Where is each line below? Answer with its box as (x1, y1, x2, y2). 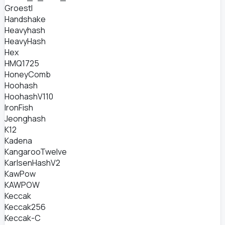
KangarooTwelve (5, 146, 67, 157)
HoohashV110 (5, 91, 53, 102)
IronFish (5, 102, 33, 113)
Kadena (5, 135, 32, 146)
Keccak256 (5, 201, 46, 212)
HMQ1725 (5, 58, 39, 69)
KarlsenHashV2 (5, 157, 60, 168)
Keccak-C (5, 212, 41, 223)
